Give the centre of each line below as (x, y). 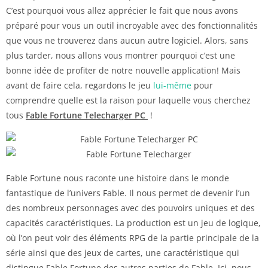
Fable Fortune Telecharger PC (87, 115)
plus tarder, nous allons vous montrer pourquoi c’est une (121, 55)
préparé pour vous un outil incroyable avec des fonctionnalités (132, 25)
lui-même (172, 85)
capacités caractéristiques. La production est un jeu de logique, (133, 223)
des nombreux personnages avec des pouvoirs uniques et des (130, 208)
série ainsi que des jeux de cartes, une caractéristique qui (123, 252)
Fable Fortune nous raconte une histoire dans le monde (118, 178)
